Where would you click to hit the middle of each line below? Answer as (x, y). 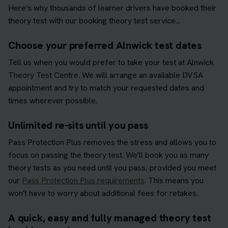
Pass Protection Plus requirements (83, 180)
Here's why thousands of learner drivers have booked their (112, 8)
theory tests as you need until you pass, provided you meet (112, 167)
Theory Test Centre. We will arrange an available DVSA (106, 75)
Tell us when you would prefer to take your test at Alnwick (111, 62)
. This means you (174, 180)
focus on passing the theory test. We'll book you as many (108, 155)
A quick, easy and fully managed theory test (110, 218)
